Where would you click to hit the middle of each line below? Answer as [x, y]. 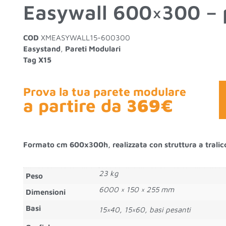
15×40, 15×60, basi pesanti [145, 210]
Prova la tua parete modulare [104, 92]
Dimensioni [45, 192]
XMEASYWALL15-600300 [85, 38]
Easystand [42, 49]
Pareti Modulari [93, 49]
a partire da [75, 105]
